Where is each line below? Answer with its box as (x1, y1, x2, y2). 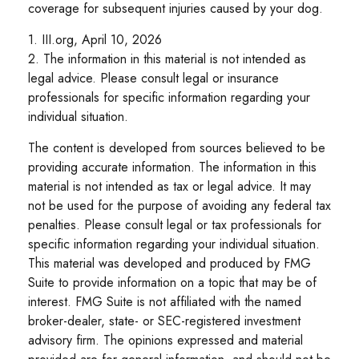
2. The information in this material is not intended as (28, 49, 306, 68)
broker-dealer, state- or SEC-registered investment (28, 311, 301, 330)
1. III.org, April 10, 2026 (28, 30, 162, 49)
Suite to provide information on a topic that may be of (28, 272, 317, 292)
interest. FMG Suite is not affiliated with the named (28, 292, 301, 311)
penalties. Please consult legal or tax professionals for (28, 215, 321, 234)
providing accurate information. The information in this (28, 157, 317, 176)
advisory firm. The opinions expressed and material (28, 330, 303, 349)
